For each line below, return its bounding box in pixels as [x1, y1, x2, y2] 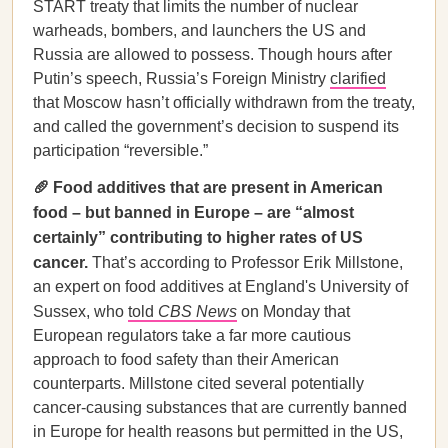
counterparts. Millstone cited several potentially [33, 375, 364, 392]
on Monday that [237, 303, 350, 320]
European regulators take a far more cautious [33, 327, 351, 344]
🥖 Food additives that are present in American [33, 179, 383, 196]
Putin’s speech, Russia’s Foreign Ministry [33, 70, 330, 87]
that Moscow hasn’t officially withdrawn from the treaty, [33, 94, 415, 111]
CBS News [158, 303, 237, 320]
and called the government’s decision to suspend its [33, 118, 399, 135]
